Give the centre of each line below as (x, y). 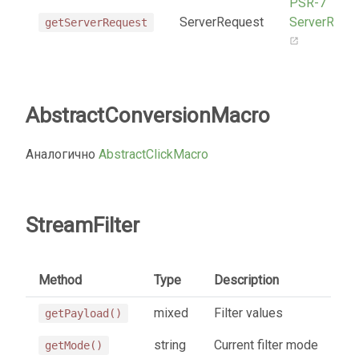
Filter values (248, 313)
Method (60, 280)
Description (246, 280)
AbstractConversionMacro (148, 115)
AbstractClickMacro (153, 154)
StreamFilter (83, 225)
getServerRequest (96, 22)
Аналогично (62, 154)
